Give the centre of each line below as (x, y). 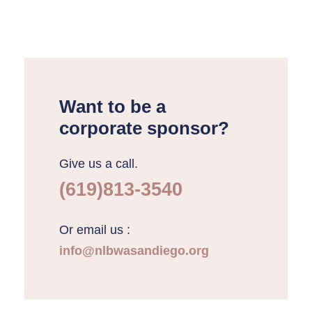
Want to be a (112, 107)
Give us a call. (99, 164)
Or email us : (95, 230)
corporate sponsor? (144, 128)
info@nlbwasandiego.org (134, 251)
